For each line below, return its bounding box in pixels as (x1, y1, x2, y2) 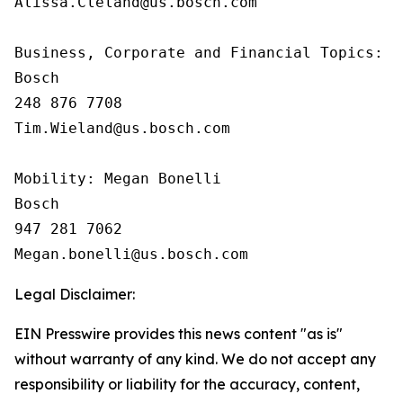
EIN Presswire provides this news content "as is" (14, 325, 343, 343)
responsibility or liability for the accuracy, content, (14, 375, 360, 393)
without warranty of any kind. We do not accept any (14, 350, 376, 368)
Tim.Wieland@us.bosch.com (14, 120, 230, 137)
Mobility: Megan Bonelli (14, 170, 221, 187)
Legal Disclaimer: (14, 285, 135, 303)
